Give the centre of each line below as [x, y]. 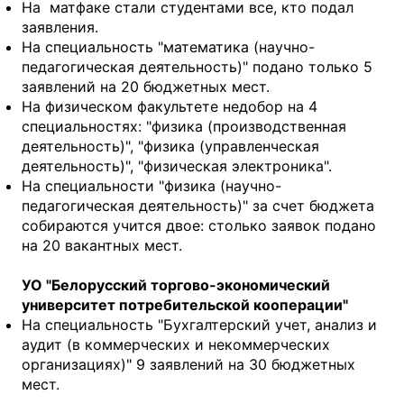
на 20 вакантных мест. [104, 245]
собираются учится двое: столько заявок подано [199, 225]
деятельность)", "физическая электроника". [177, 165]
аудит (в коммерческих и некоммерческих [176, 344]
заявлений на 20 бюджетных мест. [146, 86]
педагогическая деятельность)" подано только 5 [197, 66]
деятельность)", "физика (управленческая [170, 146]
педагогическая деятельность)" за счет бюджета [198, 205]
